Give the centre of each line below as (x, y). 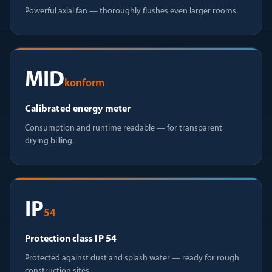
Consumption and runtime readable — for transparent (124, 128)
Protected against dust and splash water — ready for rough (132, 258)
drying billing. (49, 141)
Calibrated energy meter (78, 109)
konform (84, 83)
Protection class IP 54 (71, 239)
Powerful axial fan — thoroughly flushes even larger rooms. (131, 11)
